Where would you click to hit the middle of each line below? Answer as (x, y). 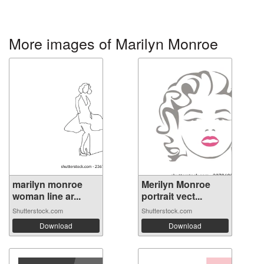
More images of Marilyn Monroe (113, 43)
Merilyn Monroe (176, 184)
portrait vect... (172, 196)
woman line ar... (47, 196)
